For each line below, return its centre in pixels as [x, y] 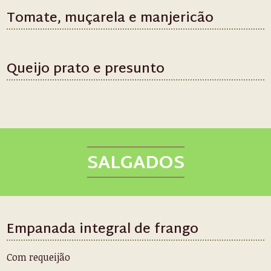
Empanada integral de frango [103, 230]
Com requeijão [39, 257]
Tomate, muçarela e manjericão [110, 19]
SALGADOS [135, 164]
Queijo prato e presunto [86, 70]
